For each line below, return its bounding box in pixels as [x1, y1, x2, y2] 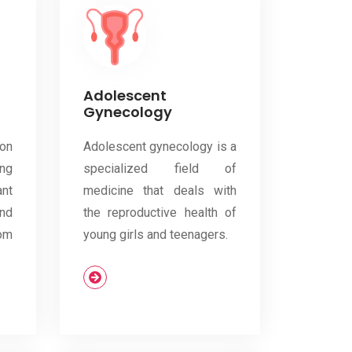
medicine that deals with [83, 183, 236, 199]
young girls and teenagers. [83, 227, 228, 243]
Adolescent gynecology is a [83, 139, 236, 155]
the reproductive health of [83, 205, 236, 221]
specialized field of [83, 161, 236, 177]
